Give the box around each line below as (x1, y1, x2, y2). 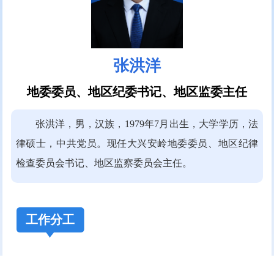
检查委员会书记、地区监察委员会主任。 (15, 157, 192, 168)
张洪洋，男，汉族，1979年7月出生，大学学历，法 (35, 118, 259, 129)
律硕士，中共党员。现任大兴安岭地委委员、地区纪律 (15, 138, 259, 149)
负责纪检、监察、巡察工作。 (32, 256, 176, 269)
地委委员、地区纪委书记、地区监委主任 (27, 84, 247, 98)
